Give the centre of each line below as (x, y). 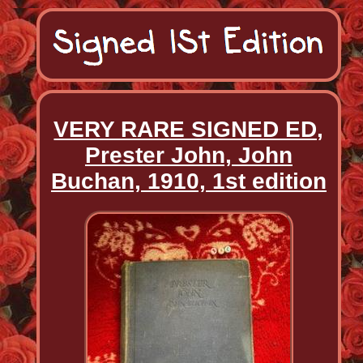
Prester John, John (188, 155)
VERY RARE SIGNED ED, (189, 129)
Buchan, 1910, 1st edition (188, 181)
